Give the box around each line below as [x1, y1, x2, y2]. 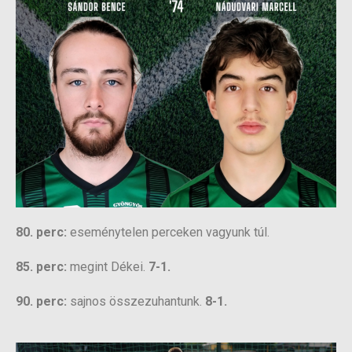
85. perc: [16, 258, 67, 274]
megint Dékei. [67, 258, 148, 274]
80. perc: [16, 224, 67, 240]
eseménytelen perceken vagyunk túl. [67, 224, 269, 240]
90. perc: [16, 293, 67, 309]
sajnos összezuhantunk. [67, 293, 205, 309]
